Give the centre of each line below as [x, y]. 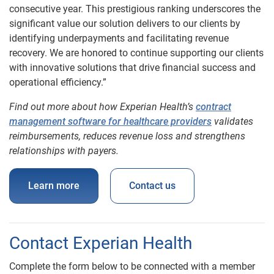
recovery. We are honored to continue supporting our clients [136, 53]
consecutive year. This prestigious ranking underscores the [135, 9]
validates [232, 121]
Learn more [54, 185]
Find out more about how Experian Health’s [102, 106]
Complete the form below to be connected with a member [132, 266]
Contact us [152, 185]
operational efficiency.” [58, 82]
